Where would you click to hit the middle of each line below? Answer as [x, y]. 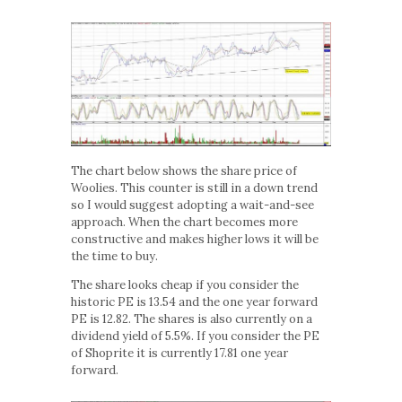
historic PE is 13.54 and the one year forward [194, 301]
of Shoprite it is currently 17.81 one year [179, 353]
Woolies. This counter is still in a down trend [194, 188]
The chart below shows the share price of [184, 170]
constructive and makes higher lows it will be [195, 239]
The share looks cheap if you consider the [185, 284]
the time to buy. [114, 256]
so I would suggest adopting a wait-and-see [192, 205]
